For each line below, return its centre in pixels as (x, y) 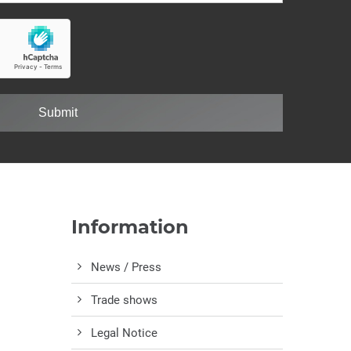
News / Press (126, 267)
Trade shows (124, 300)
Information (130, 226)
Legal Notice (124, 333)
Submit (58, 112)
